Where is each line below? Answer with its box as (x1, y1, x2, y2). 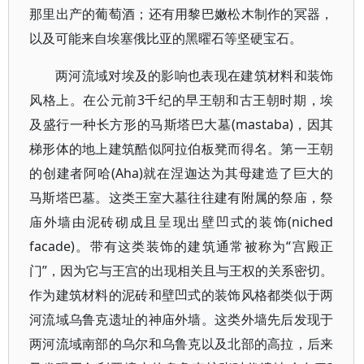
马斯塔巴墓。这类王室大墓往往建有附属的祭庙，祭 (29, 188, 334, 206)
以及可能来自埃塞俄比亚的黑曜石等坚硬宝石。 (29, 29, 302, 47)
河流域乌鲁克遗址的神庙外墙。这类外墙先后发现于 (29, 310, 334, 328)
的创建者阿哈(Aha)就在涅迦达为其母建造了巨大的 (29, 164, 334, 182)
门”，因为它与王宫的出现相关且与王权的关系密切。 (29, 262, 334, 279)
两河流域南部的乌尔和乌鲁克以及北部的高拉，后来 (29, 335, 334, 353)
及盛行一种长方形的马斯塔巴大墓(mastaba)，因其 (29, 115, 334, 133)
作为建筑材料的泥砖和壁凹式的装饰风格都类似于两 (29, 286, 334, 304)
